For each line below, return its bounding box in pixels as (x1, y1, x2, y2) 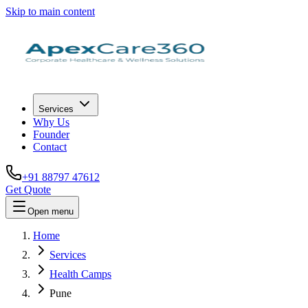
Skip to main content (5, 5, 95, 17)
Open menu (27, 206, 74, 217)
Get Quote (5, 184, 51, 195)
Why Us (33, 116, 69, 128)
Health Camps (49, 268, 111, 280)
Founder (33, 129, 69, 140)
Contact (33, 141, 67, 153)
